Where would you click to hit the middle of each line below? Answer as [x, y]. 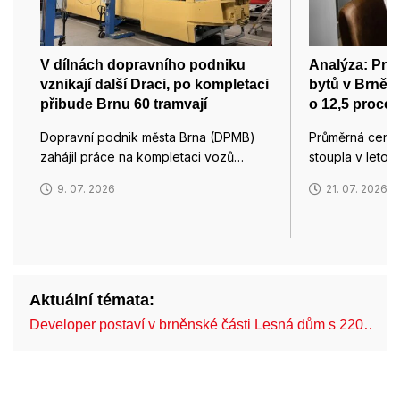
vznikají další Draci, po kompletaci [154, 85]
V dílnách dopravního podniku [143, 65]
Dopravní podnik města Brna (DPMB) [148, 137]
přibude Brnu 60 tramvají [124, 104]
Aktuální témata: [92, 300]
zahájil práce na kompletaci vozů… [142, 157]
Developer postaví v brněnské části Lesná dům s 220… [204, 325]
